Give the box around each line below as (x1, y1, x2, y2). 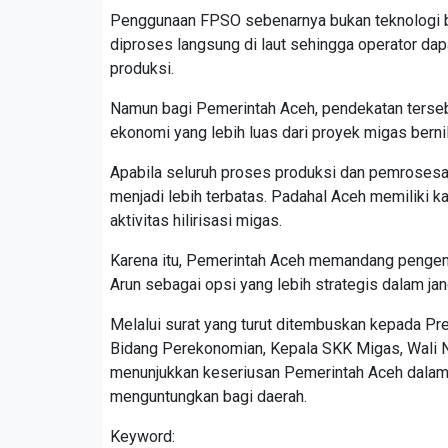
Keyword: (110, 426, 175, 446)
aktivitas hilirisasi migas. (110, 210, 282, 230)
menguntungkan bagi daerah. (110, 386, 307, 406)
